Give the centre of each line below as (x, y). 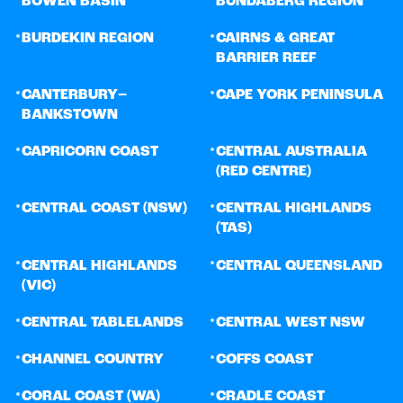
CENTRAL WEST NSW (291, 322)
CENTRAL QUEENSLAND (299, 266)
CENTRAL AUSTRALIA (291, 152)
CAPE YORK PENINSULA (300, 95)
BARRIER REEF (266, 58)
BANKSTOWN (70, 115)
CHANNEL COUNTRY (93, 359)
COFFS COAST (264, 359)
